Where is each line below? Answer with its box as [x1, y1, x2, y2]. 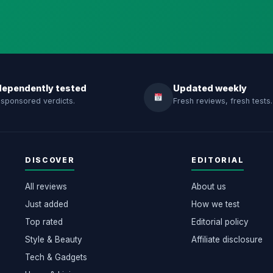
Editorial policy [191, 216, 249, 227]
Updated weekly [173, 82, 247, 93]
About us [191, 181, 226, 191]
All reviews [24, 181, 67, 191]
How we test [191, 199, 239, 209]
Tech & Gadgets [24, 252, 87, 262]
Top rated [24, 216, 63, 227]
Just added [24, 199, 68, 209]
